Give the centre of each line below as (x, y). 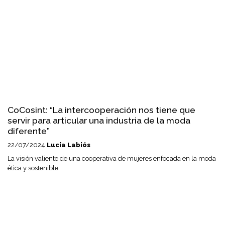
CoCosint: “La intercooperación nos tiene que (101, 110)
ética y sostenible (33, 168)
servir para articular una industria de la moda (99, 121)
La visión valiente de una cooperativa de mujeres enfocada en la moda (112, 159)
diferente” (29, 131)
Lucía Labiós (69, 145)
